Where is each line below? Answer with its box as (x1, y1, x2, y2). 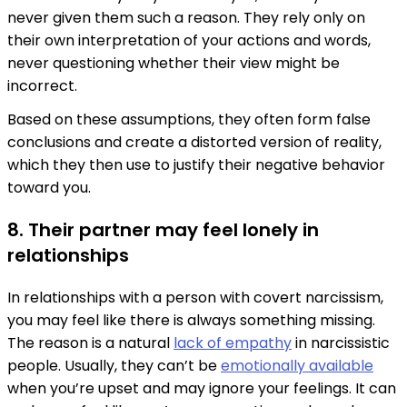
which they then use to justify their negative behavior (7, 154, 385, 176)
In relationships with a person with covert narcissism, (7, 287, 383, 309)
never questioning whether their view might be (7, 53, 340, 74)
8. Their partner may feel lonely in (7, 217, 319, 243)
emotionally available (221, 355, 373, 377)
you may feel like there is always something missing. (7, 310, 375, 332)
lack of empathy (174, 333, 292, 354)
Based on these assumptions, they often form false (7, 109, 371, 131)
